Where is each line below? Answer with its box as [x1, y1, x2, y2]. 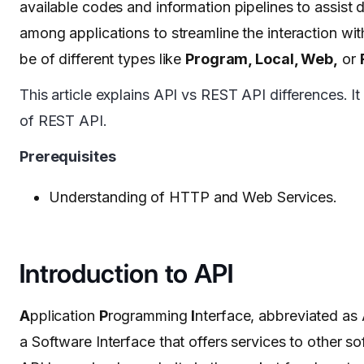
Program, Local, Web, [185, 50, 338, 68]
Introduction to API [19, 258, 233, 290]
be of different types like [19, 50, 186, 68]
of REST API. [19, 112, 107, 130]
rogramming [107, 307, 192, 325]
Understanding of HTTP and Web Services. [49, 188, 337, 206]
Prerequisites [19, 148, 116, 166]
